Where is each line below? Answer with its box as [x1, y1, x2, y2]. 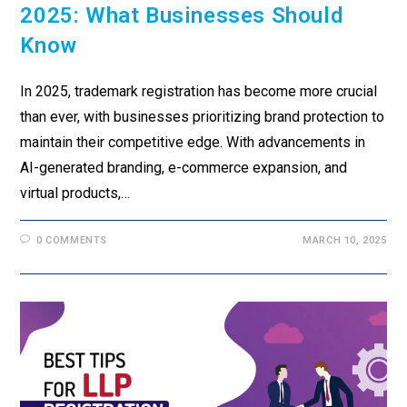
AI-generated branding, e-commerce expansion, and [20, 159, 348, 177]
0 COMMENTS [36, 234, 108, 247]
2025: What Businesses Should [20, 3, 343, 29]
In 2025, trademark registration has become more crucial [20, 83, 378, 101]
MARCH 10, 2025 [303, 234, 387, 247]
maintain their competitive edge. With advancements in [20, 134, 366, 152]
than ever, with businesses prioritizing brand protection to [20, 108, 385, 126]
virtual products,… [20, 184, 131, 203]
